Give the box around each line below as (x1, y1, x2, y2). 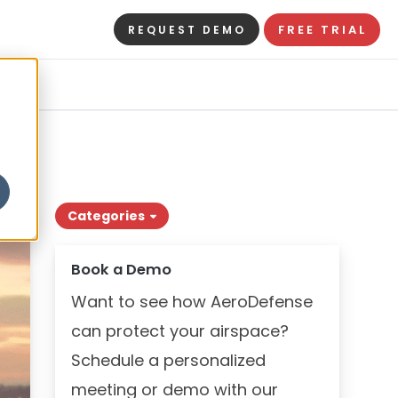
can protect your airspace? (71, 319, 289, 342)
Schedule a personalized (71, 348, 266, 371)
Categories (68, 206, 145, 225)
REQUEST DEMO (127, 22, 246, 38)
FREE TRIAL (277, 21, 367, 39)
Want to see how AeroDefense (71, 290, 313, 313)
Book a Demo (71, 259, 171, 280)
